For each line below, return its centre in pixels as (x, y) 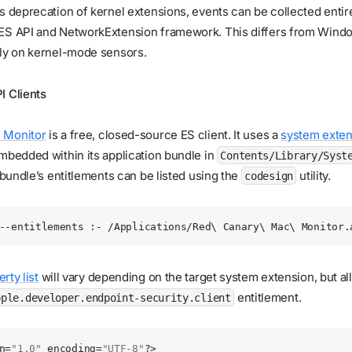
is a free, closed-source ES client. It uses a (163, 134)
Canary (241, 227)
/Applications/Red (156, 227)
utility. (313, 175)
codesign (269, 176)
